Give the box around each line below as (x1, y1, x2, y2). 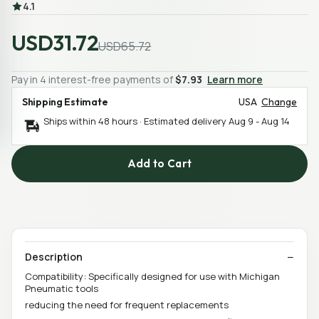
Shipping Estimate (22, 95, 108, 108)
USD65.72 (98, 38, 152, 54)
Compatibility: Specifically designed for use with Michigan (25, 269, 280, 283)
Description (25, 249, 83, 263)
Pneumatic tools (25, 281, 98, 295)
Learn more (207, 72, 263, 86)
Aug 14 (261, 114, 290, 127)
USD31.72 (11, 28, 99, 56)
